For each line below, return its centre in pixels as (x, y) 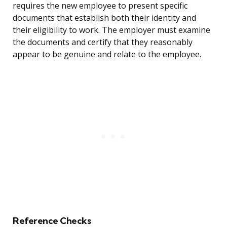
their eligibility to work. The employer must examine (111, 30)
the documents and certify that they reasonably (103, 42)
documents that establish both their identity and (104, 18)
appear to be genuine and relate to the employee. (107, 54)
